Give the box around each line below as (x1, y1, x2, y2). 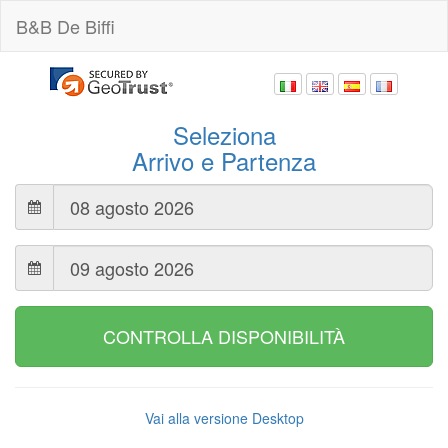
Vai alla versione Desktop (144, 408, 304, 428)
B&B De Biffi (16, 13, 115, 39)
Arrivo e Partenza (132, 143, 316, 178)
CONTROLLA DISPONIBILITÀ (103, 323, 345, 349)
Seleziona (172, 117, 276, 152)
